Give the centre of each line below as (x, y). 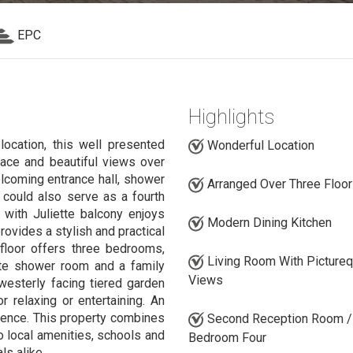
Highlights (231, 117)
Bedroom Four (227, 338)
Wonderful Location (259, 146)
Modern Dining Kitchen (268, 223)
